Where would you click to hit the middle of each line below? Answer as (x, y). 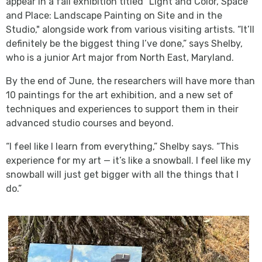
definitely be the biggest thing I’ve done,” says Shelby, (124, 43)
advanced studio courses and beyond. (90, 123)
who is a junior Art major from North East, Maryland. (120, 57)
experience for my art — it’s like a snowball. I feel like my (128, 160)
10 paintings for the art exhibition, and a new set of (120, 95)
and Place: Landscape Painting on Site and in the (114, 15)
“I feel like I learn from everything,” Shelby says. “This (122, 146)
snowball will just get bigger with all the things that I (122, 174)
